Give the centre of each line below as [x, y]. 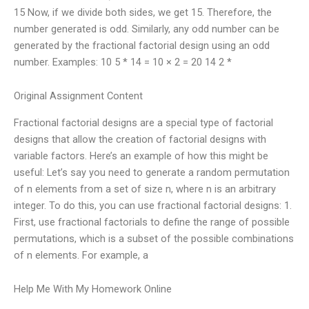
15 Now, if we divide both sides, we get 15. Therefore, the [143, 12]
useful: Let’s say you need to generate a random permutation [152, 172]
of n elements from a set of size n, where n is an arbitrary [145, 189]
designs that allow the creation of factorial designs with [140, 139]
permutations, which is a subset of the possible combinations [154, 238]
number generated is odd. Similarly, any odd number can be [147, 29]
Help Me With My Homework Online [93, 289]
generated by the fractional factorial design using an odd [142, 45]
